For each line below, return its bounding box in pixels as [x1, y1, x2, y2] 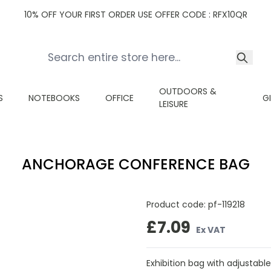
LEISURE [159, 98, 188, 110]
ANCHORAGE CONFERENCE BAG [21, 154, 250, 174]
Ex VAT [196, 223, 226, 236]
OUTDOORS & [159, 85, 217, 97]
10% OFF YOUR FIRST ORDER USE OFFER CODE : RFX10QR [24, 8, 247, 21]
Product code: [146, 198, 208, 211]
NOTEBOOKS [28, 91, 80, 104]
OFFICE [105, 91, 134, 104]
